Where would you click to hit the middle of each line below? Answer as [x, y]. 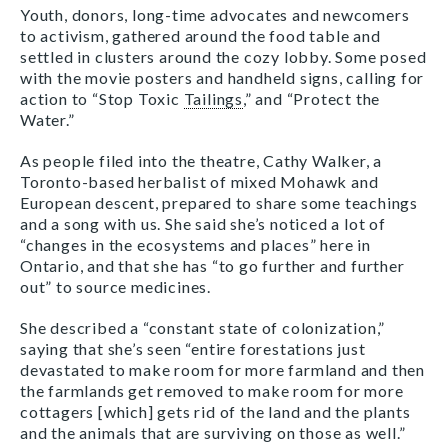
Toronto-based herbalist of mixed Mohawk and [199, 181]
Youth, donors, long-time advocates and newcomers [215, 14]
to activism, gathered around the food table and [200, 35]
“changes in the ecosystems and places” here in [195, 244]
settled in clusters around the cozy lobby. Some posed [223, 56]
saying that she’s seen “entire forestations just [193, 348]
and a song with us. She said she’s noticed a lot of [203, 223]
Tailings [213, 98]
